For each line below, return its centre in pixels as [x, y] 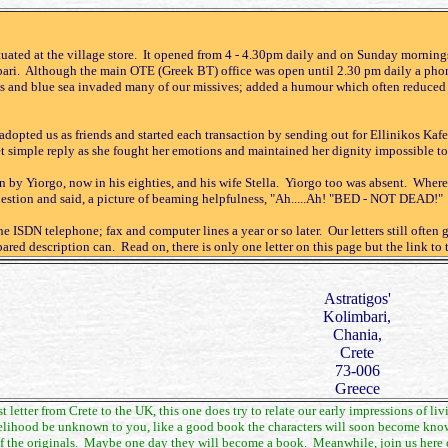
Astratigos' [357, 298]
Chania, [357, 334]
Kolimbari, [357, 316]
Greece [357, 388]
